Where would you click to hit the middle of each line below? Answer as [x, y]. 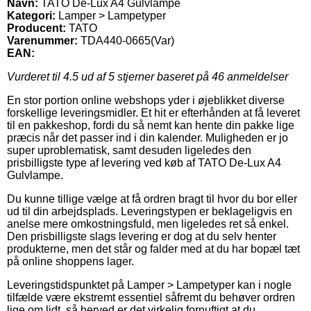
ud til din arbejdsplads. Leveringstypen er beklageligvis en [150, 211]
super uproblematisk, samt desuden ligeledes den [129, 150]
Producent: [36, 28]
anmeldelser [256, 76]
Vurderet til [35, 76]
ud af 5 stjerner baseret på [145, 76]
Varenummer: [42, 40]
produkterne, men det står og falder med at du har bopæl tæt [153, 249]
